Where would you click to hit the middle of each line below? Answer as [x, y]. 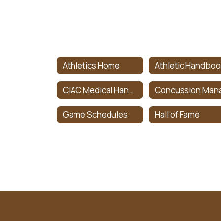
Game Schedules [95, 114]
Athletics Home [91, 65]
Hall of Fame [178, 114]
